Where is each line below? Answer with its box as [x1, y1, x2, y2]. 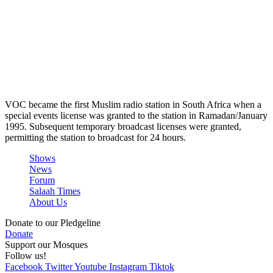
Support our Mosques [5, 239, 88, 250]
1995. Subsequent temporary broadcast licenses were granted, [5, 121, 241, 132]
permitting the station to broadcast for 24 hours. [5, 132, 186, 143]
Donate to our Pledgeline [5, 218, 101, 229]
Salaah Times [29, 186, 80, 197]
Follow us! [5, 250, 46, 261]
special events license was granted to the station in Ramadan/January [5, 110, 268, 121]
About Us [29, 197, 67, 208]
